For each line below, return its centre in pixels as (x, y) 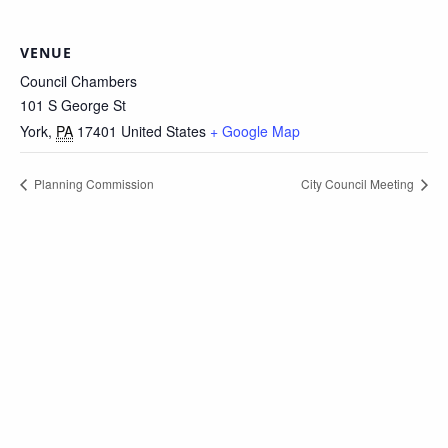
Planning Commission (92, 184)
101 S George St (73, 105)
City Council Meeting (359, 184)
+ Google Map (255, 131)
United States (163, 131)
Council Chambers (78, 81)
